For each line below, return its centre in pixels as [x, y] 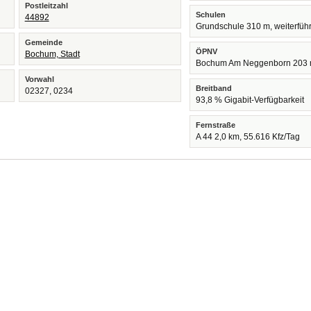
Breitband [214, 88]
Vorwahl [39, 79]
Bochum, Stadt [52, 54]
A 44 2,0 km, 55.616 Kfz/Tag [248, 137]
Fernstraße [216, 125]
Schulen [211, 15]
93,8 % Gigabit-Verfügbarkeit [250, 100]
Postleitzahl [46, 6]
